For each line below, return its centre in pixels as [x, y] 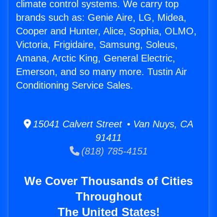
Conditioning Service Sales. [75, 85]
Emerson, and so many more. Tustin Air [101, 72]
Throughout [108, 197]
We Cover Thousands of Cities [108, 181]
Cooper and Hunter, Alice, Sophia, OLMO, [106, 31]
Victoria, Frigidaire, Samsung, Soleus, [97, 45]
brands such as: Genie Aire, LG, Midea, [101, 18]
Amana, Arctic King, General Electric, [96, 58]
